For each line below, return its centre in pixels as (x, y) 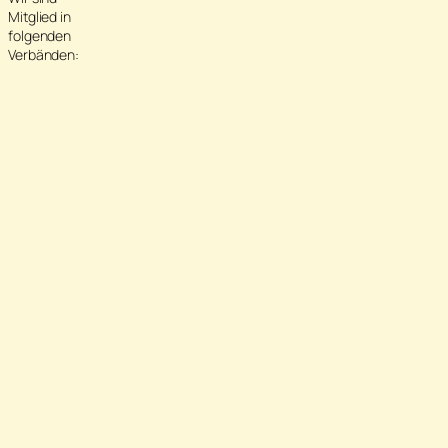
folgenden (40, 35)
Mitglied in (39, 16)
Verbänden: (44, 54)
